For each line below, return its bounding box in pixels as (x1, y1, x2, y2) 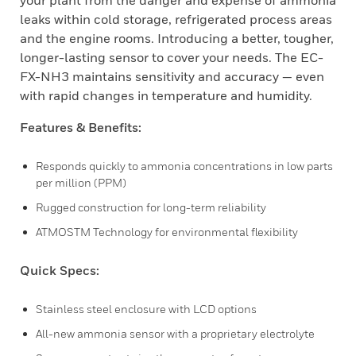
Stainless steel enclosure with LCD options (36, 302, 257, 315)
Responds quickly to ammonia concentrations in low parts (36, 159, 333, 172)
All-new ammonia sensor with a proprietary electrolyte (36, 327, 315, 340)
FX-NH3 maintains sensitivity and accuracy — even (20, 68, 324, 84)
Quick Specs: (20, 262, 99, 278)
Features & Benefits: (20, 119, 141, 135)
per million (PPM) (36, 176, 126, 189)
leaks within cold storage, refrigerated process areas (20, 11, 332, 27)
